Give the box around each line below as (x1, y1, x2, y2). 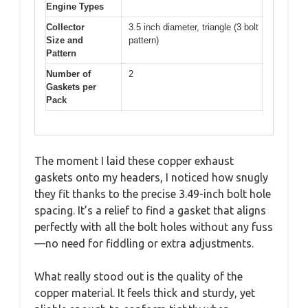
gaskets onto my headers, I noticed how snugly (34, 170, 268, 184)
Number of (46, 69, 91, 80)
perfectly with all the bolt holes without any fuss (34, 220, 273, 233)
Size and (46, 35, 83, 46)
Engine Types (46, 1, 104, 12)
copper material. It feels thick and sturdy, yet (34, 286, 255, 299)
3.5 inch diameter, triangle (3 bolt (129, 22, 258, 33)
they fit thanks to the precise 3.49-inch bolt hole (34, 187, 271, 200)
